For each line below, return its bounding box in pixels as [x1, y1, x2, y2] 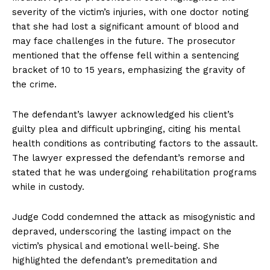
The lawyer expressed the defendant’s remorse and [12, 152, 245, 164]
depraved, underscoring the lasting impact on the [12, 226, 231, 237]
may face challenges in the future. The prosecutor [12, 36, 236, 47]
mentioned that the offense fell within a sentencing [12, 50, 239, 61]
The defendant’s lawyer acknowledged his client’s [12, 109, 234, 121]
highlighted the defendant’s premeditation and [12, 255, 217, 266]
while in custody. [12, 181, 84, 193]
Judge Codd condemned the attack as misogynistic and [12, 212, 255, 223]
